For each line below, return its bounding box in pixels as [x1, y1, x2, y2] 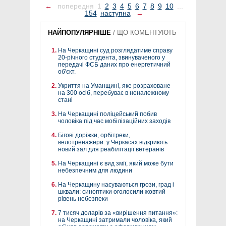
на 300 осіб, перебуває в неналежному [58, 89, 169, 97]
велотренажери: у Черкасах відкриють [58, 139, 167, 146]
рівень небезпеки [58, 195, 108, 203]
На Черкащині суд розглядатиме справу [58, 47, 173, 54]
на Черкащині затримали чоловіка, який [58, 216, 172, 224]
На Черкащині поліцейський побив [58, 110, 157, 118]
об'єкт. [58, 68, 76, 76]
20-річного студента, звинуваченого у [58, 54, 165, 62]
